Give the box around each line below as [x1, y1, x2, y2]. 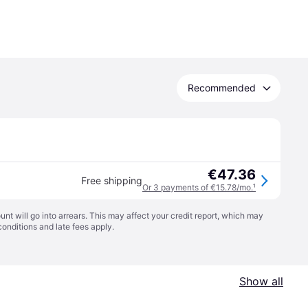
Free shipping [81, 175, 142, 186]
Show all [239, 274, 283, 288]
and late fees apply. [37, 221, 114, 232]
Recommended [188, 82, 256, 93]
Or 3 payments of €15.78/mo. [142, 182, 253, 192]
